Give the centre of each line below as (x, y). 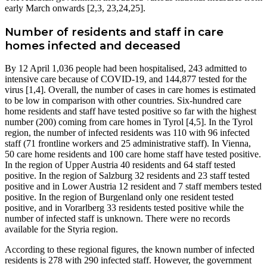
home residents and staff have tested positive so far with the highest (131, 111)
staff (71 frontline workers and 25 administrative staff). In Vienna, (128, 144)
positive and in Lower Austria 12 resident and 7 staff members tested (133, 187)
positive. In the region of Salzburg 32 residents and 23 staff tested (127, 176)
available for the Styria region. (61, 229)
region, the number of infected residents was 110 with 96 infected (127, 133)
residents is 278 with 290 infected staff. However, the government (128, 260)
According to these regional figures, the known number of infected (130, 250)
